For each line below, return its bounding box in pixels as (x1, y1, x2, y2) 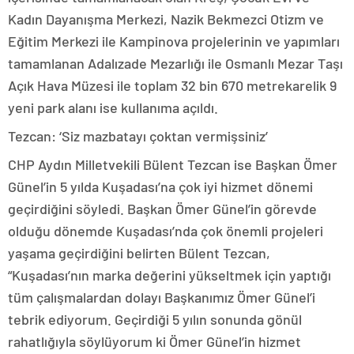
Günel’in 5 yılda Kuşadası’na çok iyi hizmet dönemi (8, 178, 313, 196)
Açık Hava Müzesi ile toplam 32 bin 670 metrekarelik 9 (8, 77, 337, 95)
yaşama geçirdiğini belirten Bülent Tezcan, (8, 244, 270, 262)
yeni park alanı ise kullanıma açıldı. (8, 99, 218, 117)
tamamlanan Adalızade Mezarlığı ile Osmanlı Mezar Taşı (8, 55, 343, 73)
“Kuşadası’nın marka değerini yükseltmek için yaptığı (8, 266, 331, 284)
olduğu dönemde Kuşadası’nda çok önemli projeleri (8, 222, 323, 240)
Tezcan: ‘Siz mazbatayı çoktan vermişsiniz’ (8, 127, 268, 145)
